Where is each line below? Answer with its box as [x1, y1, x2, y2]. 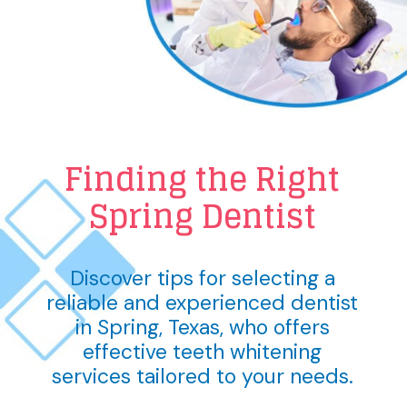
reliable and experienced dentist [46, 288, 359, 316]
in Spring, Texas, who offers [74, 313, 330, 341]
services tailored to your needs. [51, 362, 353, 390]
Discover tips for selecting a [69, 263, 335, 292]
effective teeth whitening [83, 337, 323, 365]
